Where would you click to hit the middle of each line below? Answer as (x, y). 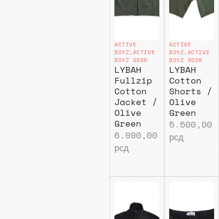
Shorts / (190, 91)
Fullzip (133, 80)
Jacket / (136, 102)
